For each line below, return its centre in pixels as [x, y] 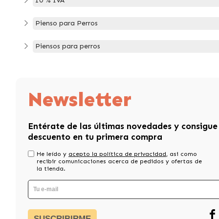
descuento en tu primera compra [95, 137]
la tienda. [51, 168]
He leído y [53, 154]
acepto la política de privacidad [117, 154]
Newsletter [80, 99]
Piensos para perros [68, 46]
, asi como [182, 154]
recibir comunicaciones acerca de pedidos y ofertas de [119, 161]
